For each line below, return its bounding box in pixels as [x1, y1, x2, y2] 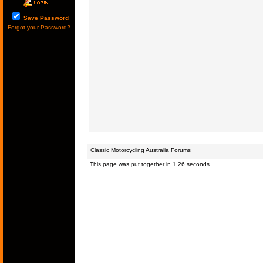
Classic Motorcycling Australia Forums [90, 147, 191, 153]
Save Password [21, 15, 69, 21]
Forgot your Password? [8, 24, 70, 31]
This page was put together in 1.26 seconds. [89, 161, 211, 167]
